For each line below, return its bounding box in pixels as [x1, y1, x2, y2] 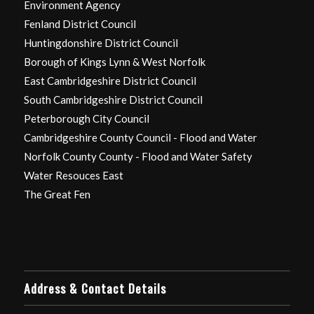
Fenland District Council [23, 18, 136, 31]
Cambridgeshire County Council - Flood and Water [23, 131, 257, 144]
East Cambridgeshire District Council [23, 74, 196, 88]
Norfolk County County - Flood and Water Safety [23, 150, 252, 163]
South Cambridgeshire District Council [23, 93, 203, 107]
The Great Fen [23, 188, 90, 201]
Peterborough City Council [23, 112, 149, 125]
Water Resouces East [23, 169, 123, 182]
